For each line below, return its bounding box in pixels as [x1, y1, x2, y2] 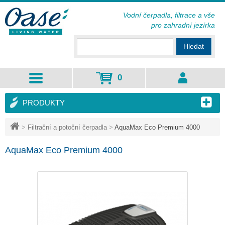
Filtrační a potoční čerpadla [28, 124, 107, 131]
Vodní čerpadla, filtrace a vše [123, 11, 215, 19]
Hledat [183, 42, 204, 50]
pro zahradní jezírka [151, 21, 215, 29]
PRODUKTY [23, 98, 65, 107]
